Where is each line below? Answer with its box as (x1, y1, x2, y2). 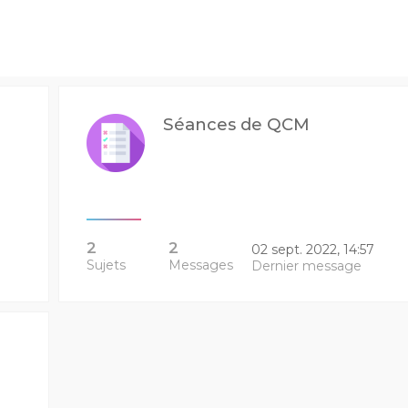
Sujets (86, 257, 126, 273)
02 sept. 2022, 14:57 (250, 241, 374, 258)
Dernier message (250, 258, 362, 274)
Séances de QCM (162, 114, 310, 135)
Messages (168, 257, 234, 273)
